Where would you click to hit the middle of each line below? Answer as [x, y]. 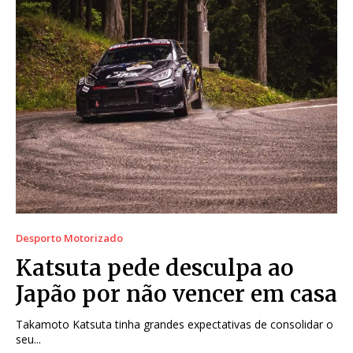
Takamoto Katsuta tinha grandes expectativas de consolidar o [175, 324]
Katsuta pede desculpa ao [155, 268]
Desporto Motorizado [69, 238]
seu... [28, 339]
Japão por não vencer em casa [176, 294]
